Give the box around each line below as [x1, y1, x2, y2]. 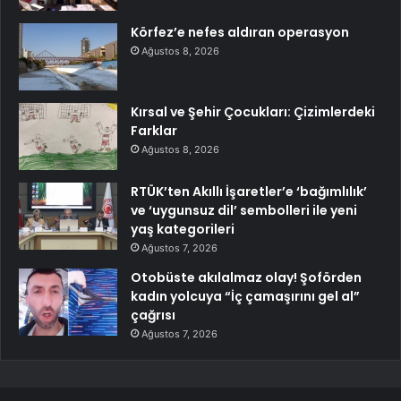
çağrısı [131, 306, 175, 325]
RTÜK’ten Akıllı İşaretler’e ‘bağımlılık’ [131, 183, 367, 201]
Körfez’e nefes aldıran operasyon [131, 23, 349, 42]
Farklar [131, 122, 177, 141]
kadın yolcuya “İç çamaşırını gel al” [131, 287, 360, 306]
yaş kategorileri [131, 220, 235, 239]
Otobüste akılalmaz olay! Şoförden [131, 269, 362, 287]
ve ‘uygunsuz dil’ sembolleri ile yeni [131, 201, 357, 220]
